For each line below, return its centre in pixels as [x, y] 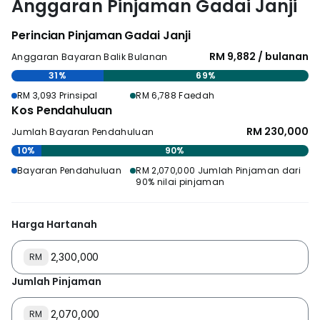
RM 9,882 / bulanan [259, 56]
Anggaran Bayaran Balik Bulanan [90, 57]
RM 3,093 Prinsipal [57, 95]
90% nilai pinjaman [180, 182]
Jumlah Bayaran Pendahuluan [83, 132]
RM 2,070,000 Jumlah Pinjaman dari [218, 170]
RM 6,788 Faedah [175, 95]
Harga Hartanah [54, 224]
